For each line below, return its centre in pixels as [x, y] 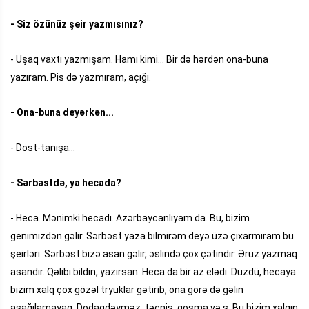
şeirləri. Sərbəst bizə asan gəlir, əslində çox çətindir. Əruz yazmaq [154, 253]
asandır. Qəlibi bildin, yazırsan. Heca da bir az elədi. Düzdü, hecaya [153, 271]
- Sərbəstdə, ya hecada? [66, 182]
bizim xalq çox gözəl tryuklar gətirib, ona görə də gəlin [127, 289]
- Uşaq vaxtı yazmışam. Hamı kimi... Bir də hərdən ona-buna [139, 59]
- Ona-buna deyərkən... [63, 112]
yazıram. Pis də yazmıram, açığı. [81, 77]
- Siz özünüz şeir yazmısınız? [77, 24]
